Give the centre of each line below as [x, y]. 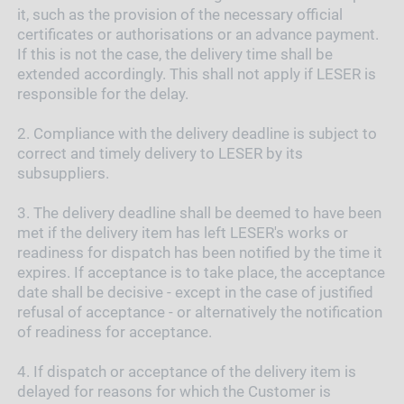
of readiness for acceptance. [114, 331]
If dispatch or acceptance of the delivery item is [194, 371]
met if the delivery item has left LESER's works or [182, 232]
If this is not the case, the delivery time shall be [174, 54]
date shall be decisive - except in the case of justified [195, 292]
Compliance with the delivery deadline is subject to [205, 133]
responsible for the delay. [102, 93]
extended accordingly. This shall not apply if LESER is [196, 73]
